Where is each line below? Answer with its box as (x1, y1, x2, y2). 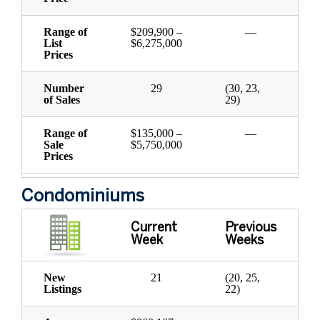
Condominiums (21, 189, 144, 206)
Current (131, 222, 177, 235)
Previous (225, 222, 276, 235)
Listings (44, 283, 81, 296)
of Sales (44, 94, 80, 106)
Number (44, 82, 84, 95)
